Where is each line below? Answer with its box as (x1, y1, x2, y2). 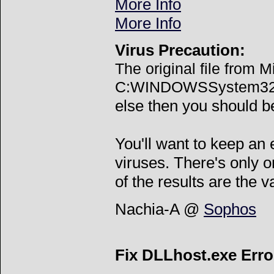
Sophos (204, 199, 256, 218)
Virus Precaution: (115, 41, 245, 60)
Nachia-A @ (115, 199, 204, 218)
